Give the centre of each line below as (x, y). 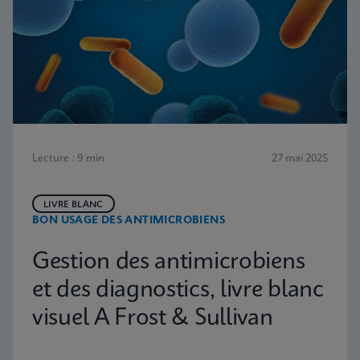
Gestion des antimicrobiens (169, 262)
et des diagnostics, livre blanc (178, 290)
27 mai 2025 (300, 159)
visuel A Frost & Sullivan (153, 319)
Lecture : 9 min (68, 159)
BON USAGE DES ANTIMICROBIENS (129, 221)
